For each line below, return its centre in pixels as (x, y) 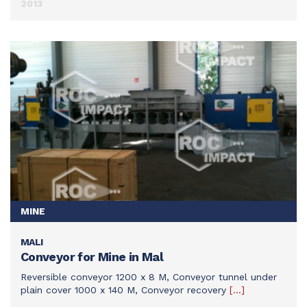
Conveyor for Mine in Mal (92, 256)
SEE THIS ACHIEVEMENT (70, 250)
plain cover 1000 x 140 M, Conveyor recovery (123, 290)
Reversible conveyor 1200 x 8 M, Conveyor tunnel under (149, 277)
